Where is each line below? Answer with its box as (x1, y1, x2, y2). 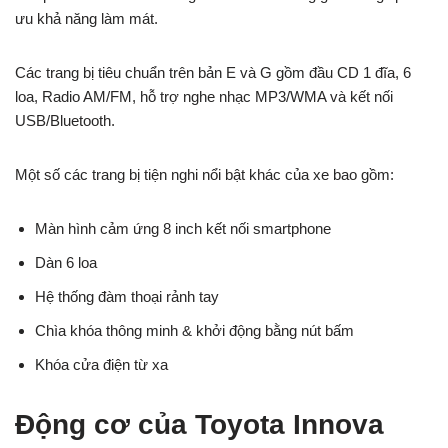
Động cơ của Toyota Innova (15, 409, 384, 441)
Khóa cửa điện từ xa (35, 356, 168, 374)
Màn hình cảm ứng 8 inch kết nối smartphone (35, 220, 331, 238)
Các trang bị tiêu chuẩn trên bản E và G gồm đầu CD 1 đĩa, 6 (15, 64, 411, 82)
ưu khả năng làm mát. (15, 10, 158, 28)
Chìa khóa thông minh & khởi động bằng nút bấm (35, 322, 354, 340)
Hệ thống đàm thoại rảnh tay (35, 288, 219, 306)
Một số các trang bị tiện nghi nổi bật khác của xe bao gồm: (15, 166, 394, 184)
